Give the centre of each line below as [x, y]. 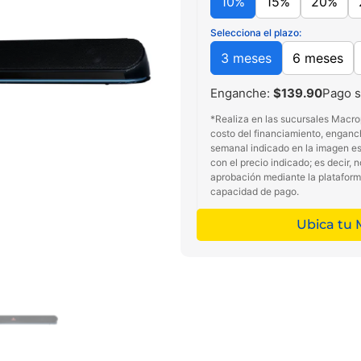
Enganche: [242, 93]
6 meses [318, 58]
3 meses [246, 58]
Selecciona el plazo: [256, 33]
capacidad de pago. [255, 192]
